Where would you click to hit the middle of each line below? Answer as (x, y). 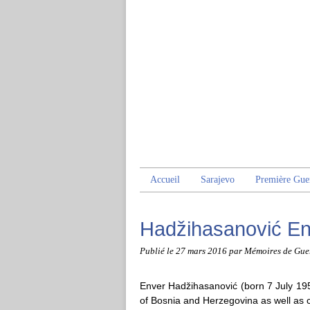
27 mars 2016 (202, 251)
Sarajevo (218, 180)
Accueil (165, 180)
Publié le (158, 251)
